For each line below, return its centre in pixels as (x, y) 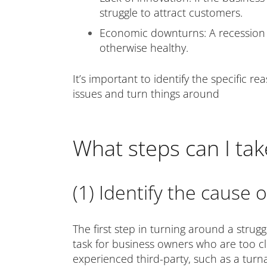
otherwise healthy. (144, 48)
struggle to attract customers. (171, 13)
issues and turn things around (146, 94)
